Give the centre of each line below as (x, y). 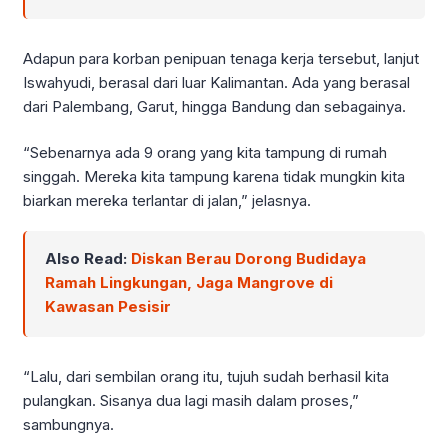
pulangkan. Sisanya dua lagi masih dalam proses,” (191, 400)
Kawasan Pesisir (108, 306)
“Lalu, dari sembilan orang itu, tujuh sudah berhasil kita (206, 376)
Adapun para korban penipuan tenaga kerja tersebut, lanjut (221, 58)
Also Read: (88, 258)
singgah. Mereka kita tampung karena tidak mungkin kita (214, 177)
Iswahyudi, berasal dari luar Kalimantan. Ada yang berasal (216, 82)
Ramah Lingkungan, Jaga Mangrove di (189, 282)
